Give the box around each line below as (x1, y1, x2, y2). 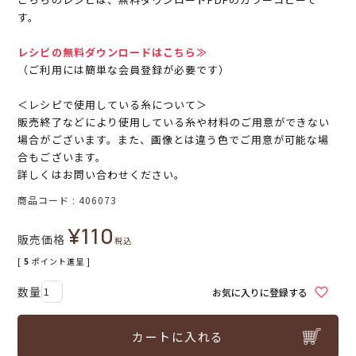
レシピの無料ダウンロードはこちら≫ (17, 44, 208, 60)
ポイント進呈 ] (32, 255, 91, 268)
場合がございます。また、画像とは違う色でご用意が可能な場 (17, 132, 330, 148)
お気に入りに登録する (211, 284, 308, 299)
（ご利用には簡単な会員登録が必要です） (17, 62, 230, 78)
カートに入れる (132, 328, 224, 346)
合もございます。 (17, 149, 106, 165)
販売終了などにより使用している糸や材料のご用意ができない (17, 114, 331, 130)
